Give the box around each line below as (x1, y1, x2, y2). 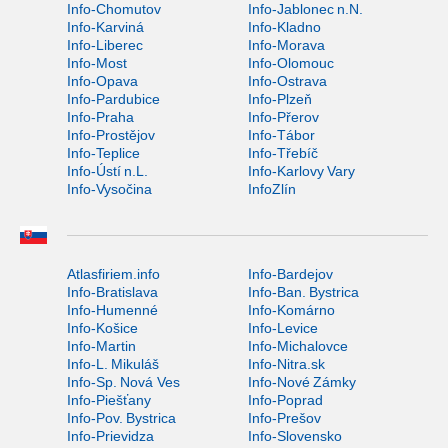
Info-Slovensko (247, 428, 342, 445)
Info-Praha (67, 108, 134, 125)
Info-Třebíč (247, 144, 318, 161)
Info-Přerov (247, 108, 319, 125)
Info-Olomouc (247, 54, 334, 71)
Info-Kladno (247, 18, 321, 35)
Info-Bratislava (67, 284, 158, 301)
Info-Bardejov (247, 266, 333, 283)
